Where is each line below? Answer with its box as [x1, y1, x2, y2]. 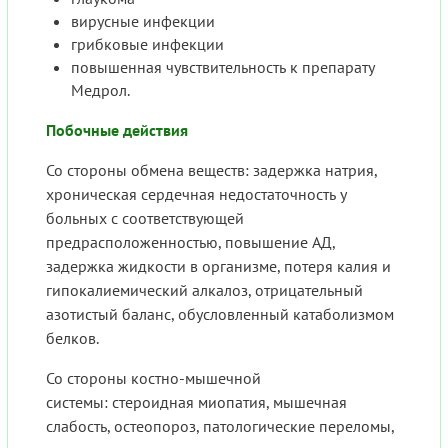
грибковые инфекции [71, 34, 224, 55]
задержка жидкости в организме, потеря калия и [46, 256, 391, 277]
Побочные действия [46, 120, 188, 141]
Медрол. [71, 80, 130, 101]
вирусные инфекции [71, 11, 215, 32]
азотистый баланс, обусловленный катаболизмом [46, 304, 394, 325]
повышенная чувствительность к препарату [71, 57, 375, 78]
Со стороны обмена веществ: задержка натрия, [46, 160, 377, 181]
